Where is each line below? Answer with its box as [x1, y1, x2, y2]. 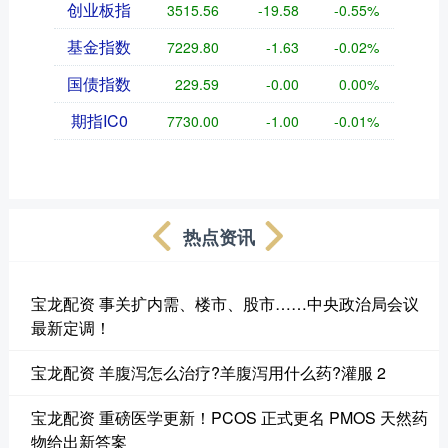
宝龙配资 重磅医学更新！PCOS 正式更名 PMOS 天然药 [30, 405, 428, 429]
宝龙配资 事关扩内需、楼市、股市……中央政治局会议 [30, 291, 419, 315]
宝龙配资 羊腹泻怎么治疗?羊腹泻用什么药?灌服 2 [30, 360, 386, 384]
